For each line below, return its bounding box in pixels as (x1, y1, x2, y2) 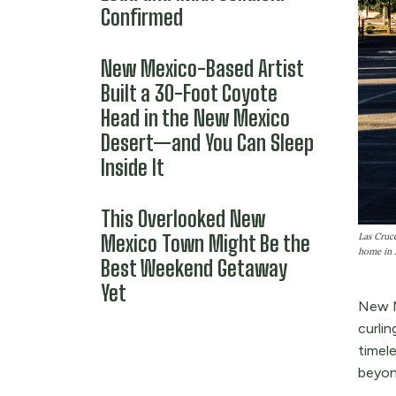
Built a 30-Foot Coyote (101, 80, 278, 106)
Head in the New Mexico (101, 105, 290, 131)
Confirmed (101, 4, 183, 30)
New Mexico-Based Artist (101, 56, 304, 81)
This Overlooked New (101, 206, 265, 232)
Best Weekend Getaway (101, 255, 287, 281)
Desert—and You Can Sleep (101, 130, 314, 156)
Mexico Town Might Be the (101, 231, 310, 256)
